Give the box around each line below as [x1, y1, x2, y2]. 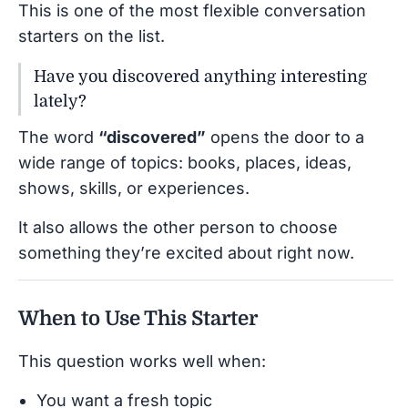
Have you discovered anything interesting [34, 66, 367, 86]
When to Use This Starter [18, 306, 258, 330]
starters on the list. [18, 25, 165, 46]
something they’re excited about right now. [18, 242, 354, 262]
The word [18, 127, 98, 147]
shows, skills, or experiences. [18, 178, 250, 198]
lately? [34, 91, 87, 110]
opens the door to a [206, 127, 364, 147]
